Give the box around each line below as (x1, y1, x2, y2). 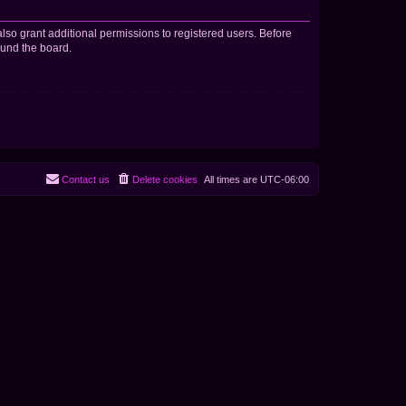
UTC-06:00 (260, 174, 309, 186)
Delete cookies (132, 174, 198, 186)
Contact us (62, 174, 110, 186)
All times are (204, 174, 260, 186)
